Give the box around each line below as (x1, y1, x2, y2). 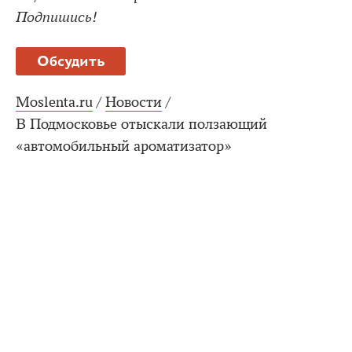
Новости (105, 93, 162, 111)
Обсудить (36, 51, 105, 70)
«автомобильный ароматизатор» (16, 137, 232, 155)
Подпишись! (16, 8, 97, 26)
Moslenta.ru (16, 93, 93, 111)
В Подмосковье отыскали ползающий (16, 115, 267, 133)
